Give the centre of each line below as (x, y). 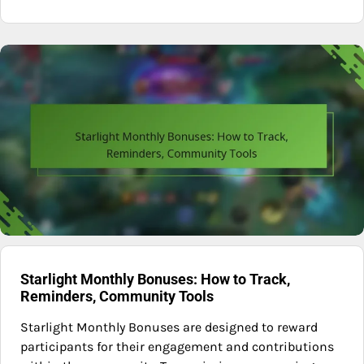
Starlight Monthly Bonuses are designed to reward (169, 327)
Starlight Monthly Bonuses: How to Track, (155, 279)
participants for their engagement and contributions (177, 347)
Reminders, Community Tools (117, 297)
